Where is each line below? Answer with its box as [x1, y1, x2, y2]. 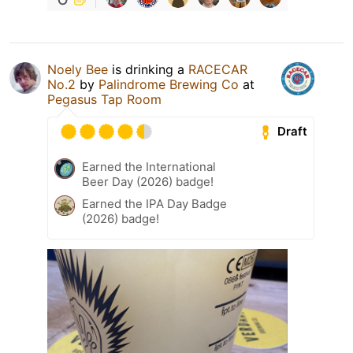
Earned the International [82, 158, 216, 174]
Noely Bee [47, 61, 108, 77]
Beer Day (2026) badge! [82, 173, 214, 189]
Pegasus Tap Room [47, 91, 162, 107]
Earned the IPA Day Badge [82, 195, 227, 211]
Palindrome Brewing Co [98, 76, 239, 92]
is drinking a [108, 61, 188, 77]
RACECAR [188, 61, 247, 77]
